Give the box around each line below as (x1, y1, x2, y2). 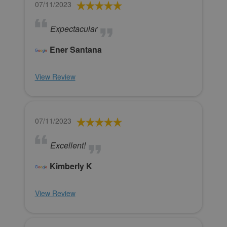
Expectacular (50, 23, 97, 35)
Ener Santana (49, 44, 102, 56)
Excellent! (50, 139, 86, 152)
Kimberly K (49, 160, 92, 172)
